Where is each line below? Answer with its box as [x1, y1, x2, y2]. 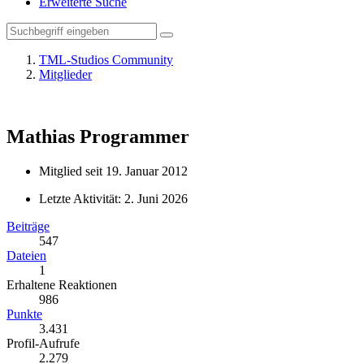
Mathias [6, 125, 75, 147]
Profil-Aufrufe [6, 336, 80, 350]
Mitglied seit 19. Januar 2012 [39, 163, 188, 178]
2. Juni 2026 [124, 191, 188, 206]
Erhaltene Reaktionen [6, 277, 117, 292]
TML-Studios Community [39, 53, 173, 67]
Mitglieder [39, 67, 92, 81]
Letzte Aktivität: [39, 191, 124, 206]
